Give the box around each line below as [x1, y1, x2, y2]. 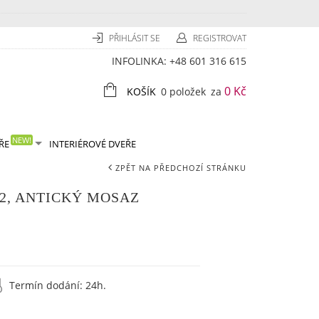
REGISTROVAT [193, 32, 246, 44]
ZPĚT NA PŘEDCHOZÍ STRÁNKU [115, 162, 246, 173]
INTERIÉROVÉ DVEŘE [49, 137, 136, 150]
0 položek [161, 85, 206, 98]
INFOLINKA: [112, 54, 169, 68]
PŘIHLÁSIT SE [109, 32, 162, 44]
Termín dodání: [9, 278, 86, 292]
